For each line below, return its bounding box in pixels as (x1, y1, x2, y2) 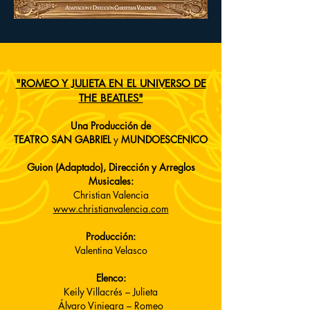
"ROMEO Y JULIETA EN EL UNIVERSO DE (15, 77, 206, 90)
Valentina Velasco (74, 244, 147, 257)
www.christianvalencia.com (53, 202, 169, 215)
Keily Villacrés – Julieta (64, 285, 158, 298)
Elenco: (95, 271, 126, 284)
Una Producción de (71, 119, 151, 132)
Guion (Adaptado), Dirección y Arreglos (26, 161, 195, 174)
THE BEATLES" (78, 91, 143, 104)
